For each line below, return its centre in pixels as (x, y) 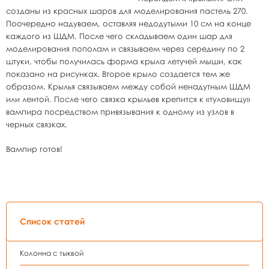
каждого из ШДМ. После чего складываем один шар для (119, 36)
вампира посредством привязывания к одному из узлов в (120, 112)
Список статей (52, 221)
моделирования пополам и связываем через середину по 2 (125, 49)
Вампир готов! (34, 149)
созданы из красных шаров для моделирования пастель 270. (127, 11)
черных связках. (37, 124)
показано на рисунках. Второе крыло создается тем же (118, 74)
